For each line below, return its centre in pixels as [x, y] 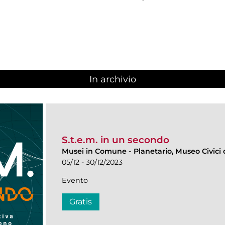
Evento [75, 181]
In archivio [113, 79]
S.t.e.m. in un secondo [116, 140]
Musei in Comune [94, 151]
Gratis [81, 202]
